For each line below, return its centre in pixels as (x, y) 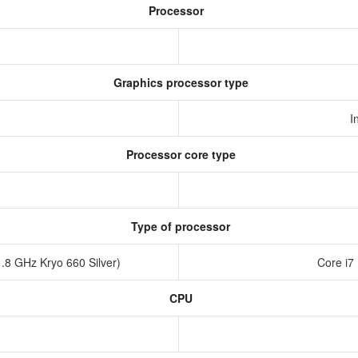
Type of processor (179, 226)
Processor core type (179, 154)
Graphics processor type (179, 82)
